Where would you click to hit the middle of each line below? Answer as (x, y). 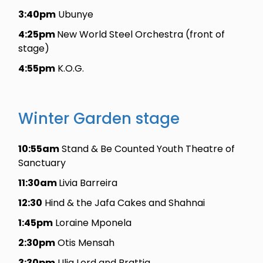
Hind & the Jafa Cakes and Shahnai (124, 203)
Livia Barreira (88, 183)
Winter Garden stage (99, 119)
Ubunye (75, 15)
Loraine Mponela (92, 223)
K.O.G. (70, 69)
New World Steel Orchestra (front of (141, 35)
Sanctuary (42, 163)
